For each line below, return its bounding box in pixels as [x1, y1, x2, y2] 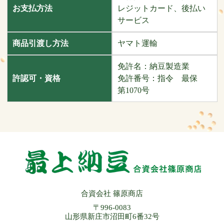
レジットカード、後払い [117, 4, 205, 12]
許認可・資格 [12, 74, 60, 82]
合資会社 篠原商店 [81, 189, 143, 197]
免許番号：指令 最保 [117, 74, 205, 82]
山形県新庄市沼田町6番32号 [64, 212, 159, 220]
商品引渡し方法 [12, 39, 68, 47]
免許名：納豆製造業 [117, 62, 189, 70]
